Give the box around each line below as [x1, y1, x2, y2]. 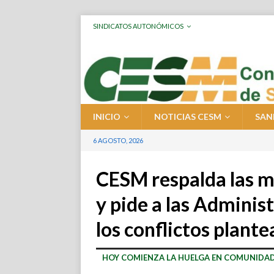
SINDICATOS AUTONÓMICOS [93, 22, 183, 30]
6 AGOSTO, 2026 [93, 136, 143, 145]
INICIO [93, 111, 120, 122]
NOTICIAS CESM [154, 111, 221, 122]
